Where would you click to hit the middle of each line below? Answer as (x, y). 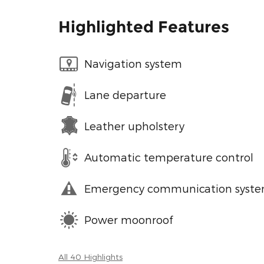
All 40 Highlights (90, 256)
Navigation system (133, 64)
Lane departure (125, 95)
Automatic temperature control (169, 157)
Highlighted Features (144, 27)
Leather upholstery (134, 126)
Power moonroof (128, 220)
